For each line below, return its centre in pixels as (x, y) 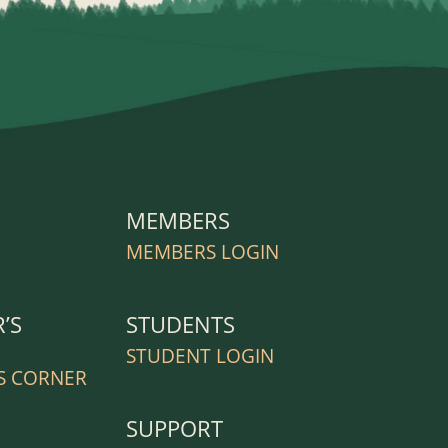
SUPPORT (174, 427)
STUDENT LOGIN (199, 355)
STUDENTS (180, 323)
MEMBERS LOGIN (202, 251)
